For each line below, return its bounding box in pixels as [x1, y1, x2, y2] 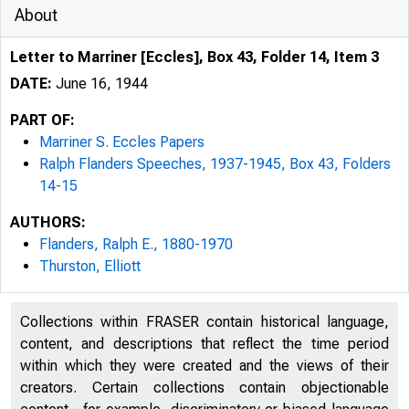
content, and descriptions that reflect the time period [20, 335, 389, 352]
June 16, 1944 [52, 75, 148, 92]
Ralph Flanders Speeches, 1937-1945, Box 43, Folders [39, 155, 391, 173]
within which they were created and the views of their [20, 357, 389, 374]
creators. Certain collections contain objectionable [20, 379, 389, 396]
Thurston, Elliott [39, 257, 141, 275]
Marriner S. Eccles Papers [39, 133, 204, 151]
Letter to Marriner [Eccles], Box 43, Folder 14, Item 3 [10, 48, 379, 66]
